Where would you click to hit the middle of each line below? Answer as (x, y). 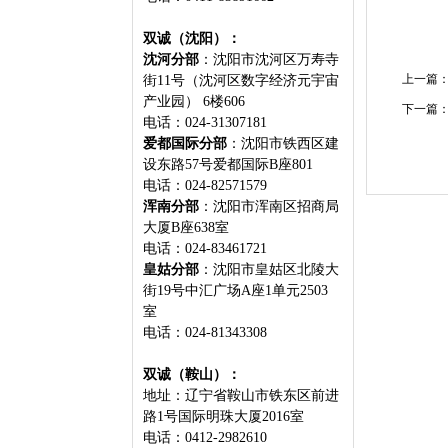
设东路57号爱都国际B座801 (230, 164)
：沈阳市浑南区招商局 (269, 206)
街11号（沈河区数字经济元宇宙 (241, 80)
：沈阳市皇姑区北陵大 (269, 269)
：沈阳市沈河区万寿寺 (269, 59)
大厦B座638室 (188, 227)
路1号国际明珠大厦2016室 (225, 416)
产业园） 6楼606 (196, 101)
